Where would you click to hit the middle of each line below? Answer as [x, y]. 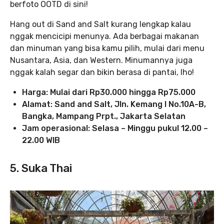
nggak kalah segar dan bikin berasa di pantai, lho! [102, 72]
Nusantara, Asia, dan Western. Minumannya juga [101, 60]
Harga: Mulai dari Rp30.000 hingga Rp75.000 [109, 92]
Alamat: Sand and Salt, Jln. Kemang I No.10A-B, [114, 104]
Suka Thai [47, 168]
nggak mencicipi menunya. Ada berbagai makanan [104, 36]
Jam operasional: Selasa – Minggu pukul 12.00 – [115, 128]
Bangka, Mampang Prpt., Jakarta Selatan [104, 116]
